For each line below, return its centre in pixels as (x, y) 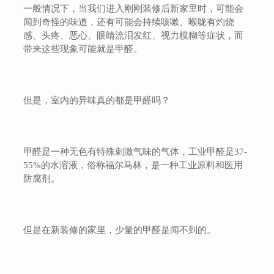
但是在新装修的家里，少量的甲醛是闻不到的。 (120, 230)
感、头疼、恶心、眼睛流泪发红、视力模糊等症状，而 (134, 35)
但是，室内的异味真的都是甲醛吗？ (97, 100)
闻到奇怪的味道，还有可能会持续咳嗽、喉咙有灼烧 (129, 22)
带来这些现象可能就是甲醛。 (83, 49)
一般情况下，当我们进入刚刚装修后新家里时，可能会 (134, 9)
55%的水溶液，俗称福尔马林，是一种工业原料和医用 (133, 165)
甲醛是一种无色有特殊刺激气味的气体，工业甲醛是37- (135, 152)
